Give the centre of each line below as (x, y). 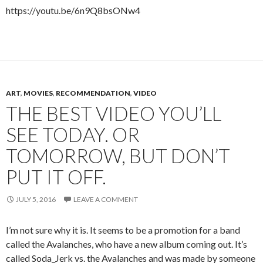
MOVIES (38, 93)
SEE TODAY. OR (73, 134)
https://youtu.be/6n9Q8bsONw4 (73, 10)
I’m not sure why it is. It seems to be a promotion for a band (123, 230)
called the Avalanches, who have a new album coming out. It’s (127, 244)
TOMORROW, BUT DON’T (118, 155)
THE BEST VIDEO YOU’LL (114, 113)
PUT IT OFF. (56, 176)
